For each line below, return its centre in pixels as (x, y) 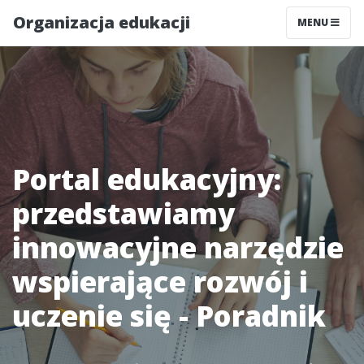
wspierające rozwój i (160, 282)
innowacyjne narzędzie (178, 247)
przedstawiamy (123, 213)
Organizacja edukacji (102, 22)
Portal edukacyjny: (147, 179)
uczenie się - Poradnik (169, 316)
